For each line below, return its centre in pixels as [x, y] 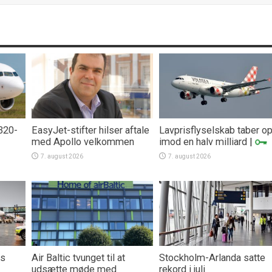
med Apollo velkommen [83, 141]
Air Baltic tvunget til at [78, 257]
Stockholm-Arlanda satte [212, 257]
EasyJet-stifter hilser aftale [90, 130]
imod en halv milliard [203, 141]
